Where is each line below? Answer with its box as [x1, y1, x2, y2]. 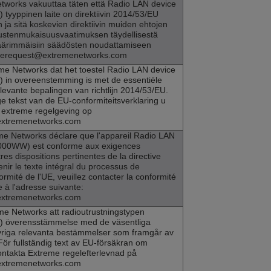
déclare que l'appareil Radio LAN [47, 131, 175, 141]
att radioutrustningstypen [47, 207, 145, 217]
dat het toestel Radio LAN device [48, 65, 175, 75]
